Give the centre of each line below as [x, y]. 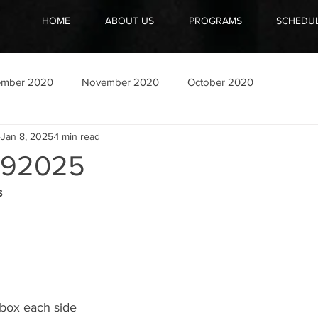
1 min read [78, 136]
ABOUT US [129, 21]
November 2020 [120, 82]
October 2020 [220, 82]
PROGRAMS [215, 21]
